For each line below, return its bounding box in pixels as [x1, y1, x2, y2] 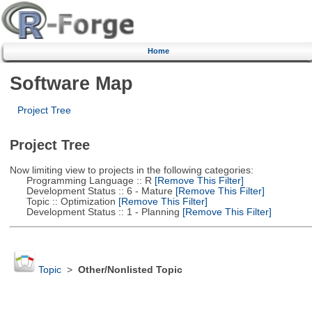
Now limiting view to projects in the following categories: [9, 164, 253, 175]
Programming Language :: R [9, 175, 152, 186]
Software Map [9, 72, 133, 94]
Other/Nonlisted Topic [77, 265, 182, 276]
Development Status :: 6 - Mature [9, 185, 173, 196]
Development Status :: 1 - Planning [9, 206, 180, 217]
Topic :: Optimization [9, 196, 116, 207]
